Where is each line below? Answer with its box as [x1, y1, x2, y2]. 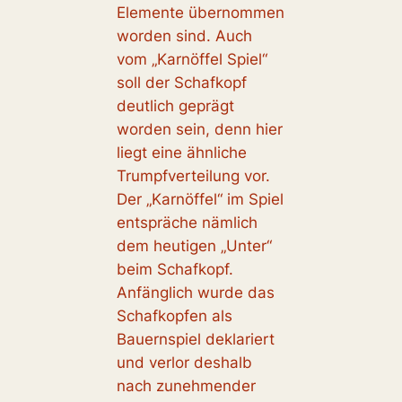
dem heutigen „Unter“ [116, 236, 272, 255]
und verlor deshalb [116, 353, 252, 371]
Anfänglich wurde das [116, 283, 275, 301]
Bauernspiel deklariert [116, 329, 275, 348]
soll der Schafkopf [116, 73, 247, 92]
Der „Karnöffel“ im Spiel [116, 189, 284, 208]
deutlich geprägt [116, 96, 234, 115]
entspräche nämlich [116, 213, 258, 232]
